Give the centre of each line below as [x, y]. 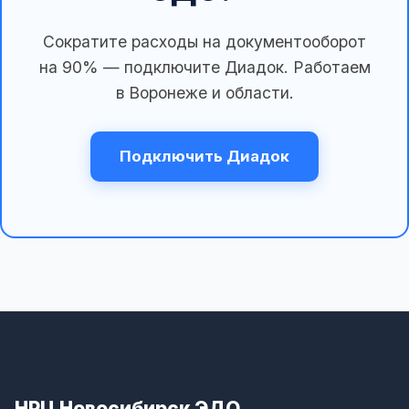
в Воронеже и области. [204, 93]
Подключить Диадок [204, 157]
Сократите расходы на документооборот [204, 42]
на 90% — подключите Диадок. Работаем [204, 68]
